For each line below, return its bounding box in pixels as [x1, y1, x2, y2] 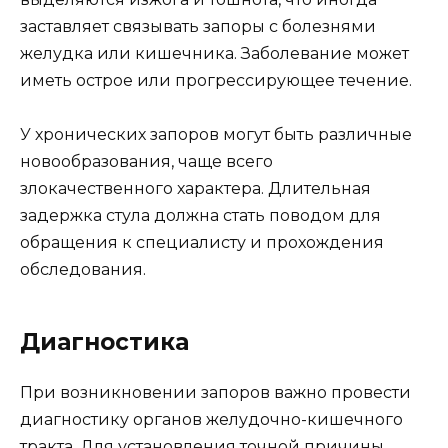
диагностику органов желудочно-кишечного [20, 409, 403, 429]
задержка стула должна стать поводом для [20, 205, 381, 225]
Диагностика [20, 327, 189, 356]
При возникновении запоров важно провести [20, 382, 411, 402]
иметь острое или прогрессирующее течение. [20, 70, 412, 90]
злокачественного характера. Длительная [20, 178, 371, 198]
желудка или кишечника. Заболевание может [20, 43, 409, 63]
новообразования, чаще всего [20, 151, 273, 171]
